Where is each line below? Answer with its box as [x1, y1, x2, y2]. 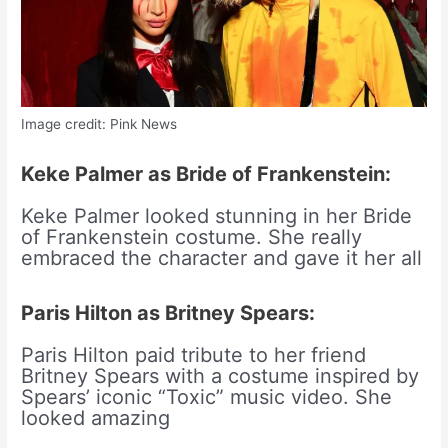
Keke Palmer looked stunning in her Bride [21, 204, 413, 229]
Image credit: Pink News [21, 116, 178, 133]
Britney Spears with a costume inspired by [21, 364, 420, 389]
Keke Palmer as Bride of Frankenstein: [21, 162, 392, 187]
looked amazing [21, 406, 171, 431]
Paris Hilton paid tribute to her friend [21, 343, 367, 368]
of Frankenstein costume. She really [21, 225, 363, 250]
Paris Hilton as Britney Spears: [21, 301, 316, 326]
